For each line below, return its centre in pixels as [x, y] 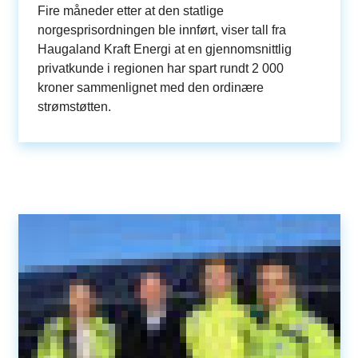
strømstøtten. [76, 106]
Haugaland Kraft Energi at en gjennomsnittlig [164, 49]
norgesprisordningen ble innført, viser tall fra [161, 30]
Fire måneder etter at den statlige [130, 10]
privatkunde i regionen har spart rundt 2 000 [160, 68]
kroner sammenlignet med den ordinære [150, 87]
